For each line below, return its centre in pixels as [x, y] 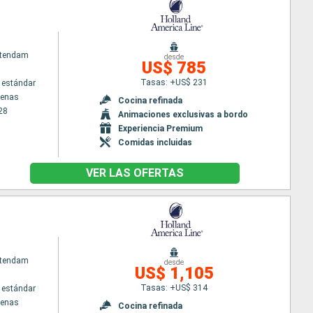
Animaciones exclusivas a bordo [183, 114]
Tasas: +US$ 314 [174, 287]
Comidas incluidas [155, 142]
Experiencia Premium [161, 128]
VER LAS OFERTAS [134, 173]
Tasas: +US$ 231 [174, 82]
